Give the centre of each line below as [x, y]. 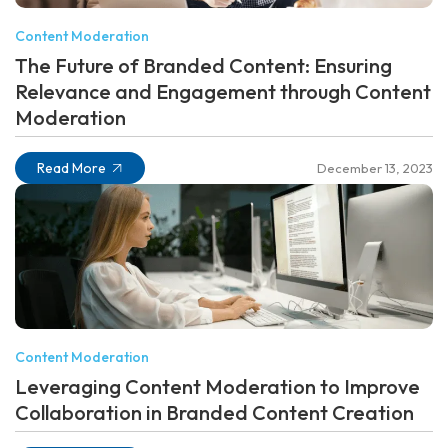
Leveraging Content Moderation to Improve [217, 386]
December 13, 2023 [375, 167]
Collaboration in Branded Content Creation [214, 412]
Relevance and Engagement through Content [223, 91]
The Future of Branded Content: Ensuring [203, 65]
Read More [71, 167]
